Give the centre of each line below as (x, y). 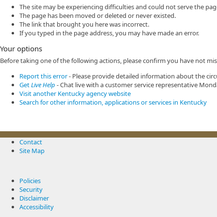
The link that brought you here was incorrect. (84, 24)
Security (31, 189)
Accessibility (37, 207)
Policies (30, 181)
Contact (31, 142)
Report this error (43, 76)
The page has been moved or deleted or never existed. (98, 15)
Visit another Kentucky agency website (75, 93)
